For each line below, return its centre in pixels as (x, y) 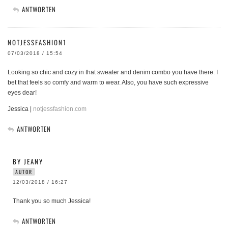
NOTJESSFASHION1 (37, 42)
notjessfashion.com (60, 109)
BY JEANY (28, 161)
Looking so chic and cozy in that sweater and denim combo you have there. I (113, 72)
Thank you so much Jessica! (52, 201)
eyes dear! (22, 92)
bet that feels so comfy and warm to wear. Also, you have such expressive (108, 82)
